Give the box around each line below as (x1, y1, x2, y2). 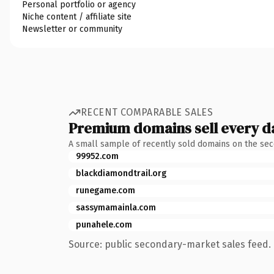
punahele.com (76, 219, 132, 230)
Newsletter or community (22, 23, 122, 34)
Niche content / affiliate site (22, 11, 131, 22)
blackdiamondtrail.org (76, 168, 166, 179)
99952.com (76, 150, 119, 161)
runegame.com (76, 185, 135, 196)
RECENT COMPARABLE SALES (81, 106, 213, 118)
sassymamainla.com (76, 202, 156, 213)
